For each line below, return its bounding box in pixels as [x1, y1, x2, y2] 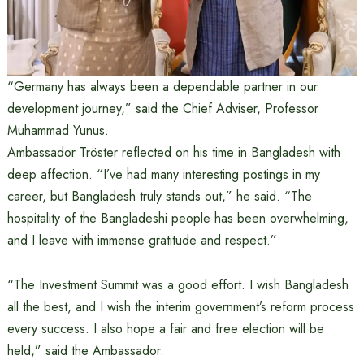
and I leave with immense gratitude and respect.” [6, 231, 277, 250]
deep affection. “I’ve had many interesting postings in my [6, 165, 320, 184]
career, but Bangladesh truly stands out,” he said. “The [6, 187, 312, 206]
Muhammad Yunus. [6, 121, 109, 141]
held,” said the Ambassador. [6, 341, 164, 361]
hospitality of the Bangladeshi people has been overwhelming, [6, 209, 349, 228]
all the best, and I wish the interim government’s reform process [6, 297, 354, 317]
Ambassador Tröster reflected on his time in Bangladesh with [6, 143, 340, 162]
